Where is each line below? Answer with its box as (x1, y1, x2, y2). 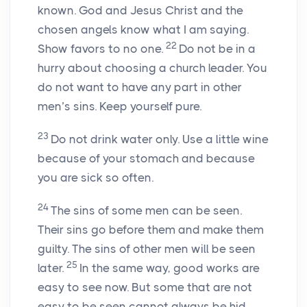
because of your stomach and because (38, 151, 255, 166)
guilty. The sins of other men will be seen (38, 242, 256, 256)
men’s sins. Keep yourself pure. (38, 99, 201, 114)
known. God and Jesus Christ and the (38, 3, 243, 18)
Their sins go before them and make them (38, 223, 264, 237)
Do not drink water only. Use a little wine (51, 132, 269, 147)
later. (38, 261, 66, 275)
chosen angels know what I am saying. (38, 23, 249, 37)
